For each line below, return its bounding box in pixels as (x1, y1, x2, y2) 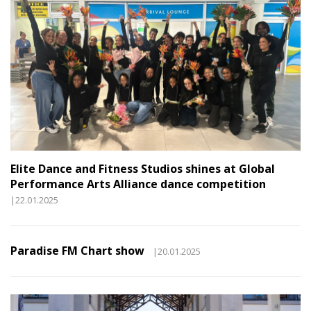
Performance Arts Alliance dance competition (10, 176, 266, 192)
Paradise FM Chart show (10, 242, 150, 258)
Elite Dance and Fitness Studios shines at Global (10, 160, 275, 176)
